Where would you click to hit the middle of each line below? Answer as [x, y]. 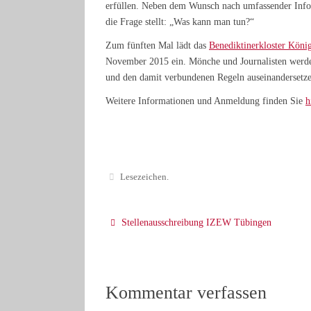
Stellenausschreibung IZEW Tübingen [195, 223]
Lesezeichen [144, 177]
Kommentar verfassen [186, 293]
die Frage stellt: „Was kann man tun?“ [180, 22]
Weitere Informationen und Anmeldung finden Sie [205, 101]
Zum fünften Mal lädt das [157, 46]
